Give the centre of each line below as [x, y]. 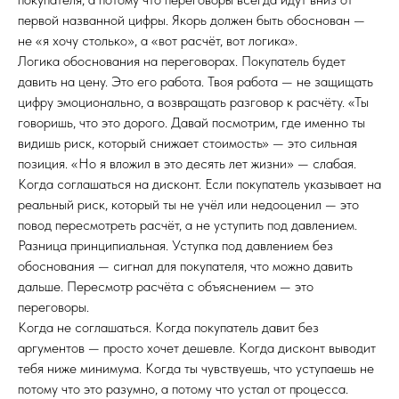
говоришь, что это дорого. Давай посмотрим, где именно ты [191, 122]
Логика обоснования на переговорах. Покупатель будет [182, 61]
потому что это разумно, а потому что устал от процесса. [183, 389]
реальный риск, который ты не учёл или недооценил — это [188, 204]
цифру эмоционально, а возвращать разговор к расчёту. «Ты [193, 102]
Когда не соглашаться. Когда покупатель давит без [168, 327]
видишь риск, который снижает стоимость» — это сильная [187, 143]
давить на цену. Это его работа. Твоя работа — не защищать [195, 81]
